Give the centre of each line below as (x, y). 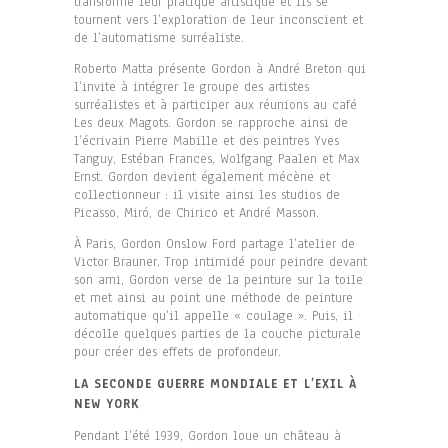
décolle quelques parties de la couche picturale (217, 333)
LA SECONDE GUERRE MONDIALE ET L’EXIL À (215, 383)
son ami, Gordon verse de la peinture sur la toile (218, 279)
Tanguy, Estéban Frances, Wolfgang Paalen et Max (217, 158)
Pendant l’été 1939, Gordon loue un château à (207, 435)
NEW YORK (107, 403)
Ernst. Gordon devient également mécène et (202, 176)
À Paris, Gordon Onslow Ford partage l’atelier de (214, 243)
